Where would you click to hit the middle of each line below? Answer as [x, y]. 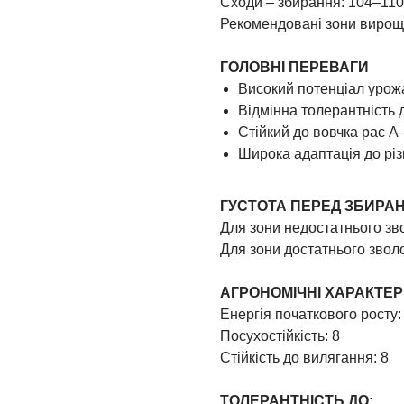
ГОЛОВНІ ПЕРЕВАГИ [294, 67]
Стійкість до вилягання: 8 [304, 358]
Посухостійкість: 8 [280, 336]
